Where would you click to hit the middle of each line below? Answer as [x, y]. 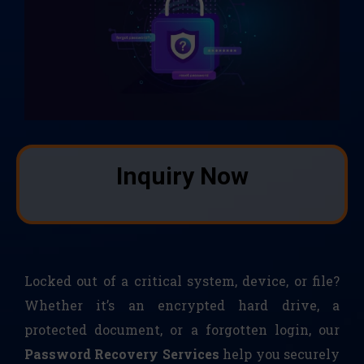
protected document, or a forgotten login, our [182, 330]
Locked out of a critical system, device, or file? [182, 281]
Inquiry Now [182, 176]
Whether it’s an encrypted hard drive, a [182, 305]
